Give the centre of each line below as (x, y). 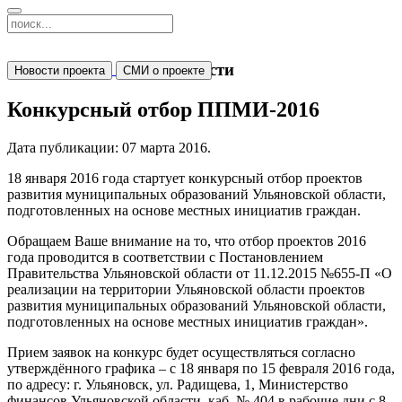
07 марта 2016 (165, 147)
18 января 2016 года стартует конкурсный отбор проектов (185, 178)
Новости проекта (60, 70)
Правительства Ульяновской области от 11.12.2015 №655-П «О (200, 273)
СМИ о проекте (164, 70)
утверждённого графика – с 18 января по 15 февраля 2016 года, (201, 368)
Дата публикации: (65, 147)
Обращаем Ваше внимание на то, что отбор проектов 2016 (187, 240)
